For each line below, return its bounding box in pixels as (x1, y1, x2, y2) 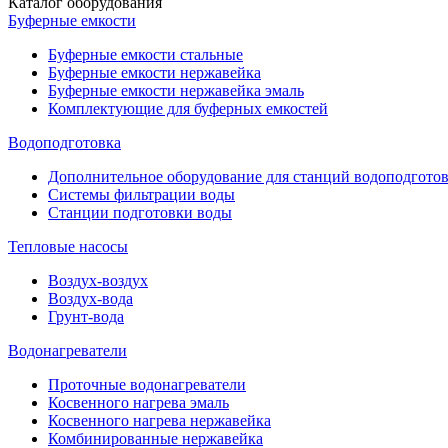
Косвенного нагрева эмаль (48, 394, 229, 411)
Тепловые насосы (8, 238, 128, 255)
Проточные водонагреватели (48, 376, 246, 393)
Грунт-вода (48, 308, 124, 325)
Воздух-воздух (48, 272, 148, 289)
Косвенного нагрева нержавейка (48, 412, 271, 429)
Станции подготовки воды (48, 204, 232, 221)
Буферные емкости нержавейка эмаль (48, 82, 304, 99)
